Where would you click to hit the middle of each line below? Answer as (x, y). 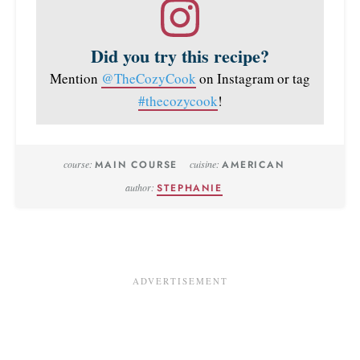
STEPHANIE (190, 188)
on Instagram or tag (253, 79)
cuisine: (206, 164)
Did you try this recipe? (180, 56)
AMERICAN (253, 165)
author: (141, 188)
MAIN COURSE (137, 165)
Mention (76, 79)
